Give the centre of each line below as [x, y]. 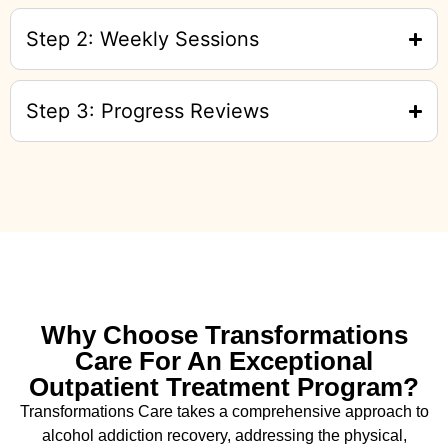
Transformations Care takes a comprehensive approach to [224, 411]
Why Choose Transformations [224, 335]
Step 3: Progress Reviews [147, 111]
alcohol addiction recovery [134, 435]
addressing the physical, [318, 435]
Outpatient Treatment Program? [224, 387]
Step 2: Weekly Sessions [142, 39]
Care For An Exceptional [224, 361]
